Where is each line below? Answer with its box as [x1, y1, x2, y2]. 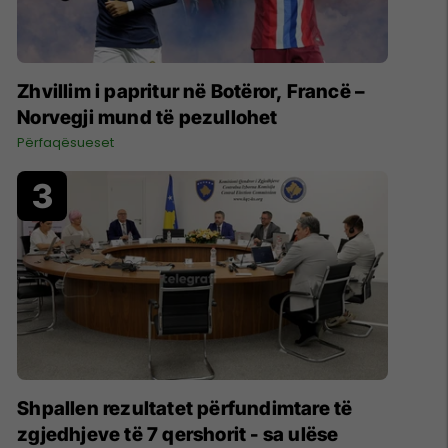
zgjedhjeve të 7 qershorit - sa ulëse [17, 422, 339, 446]
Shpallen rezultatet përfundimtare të [17, 396, 353, 420]
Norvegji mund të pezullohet [17, 106, 278, 130]
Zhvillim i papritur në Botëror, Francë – [17, 80, 366, 104]
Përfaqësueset [17, 133, 115, 153]
